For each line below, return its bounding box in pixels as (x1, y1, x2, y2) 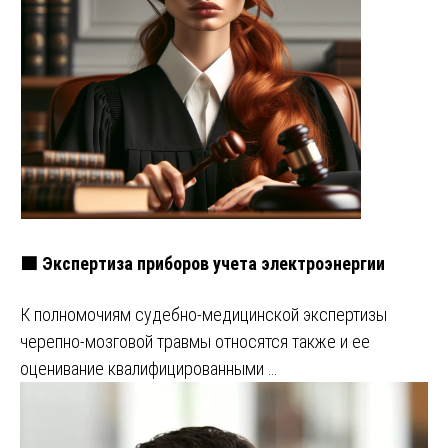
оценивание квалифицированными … (20, 358, 277, 380)
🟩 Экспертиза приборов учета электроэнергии (20, 253, 385, 275)
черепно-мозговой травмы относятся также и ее (20, 331, 370, 353)
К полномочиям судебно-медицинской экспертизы (20, 304, 387, 326)
